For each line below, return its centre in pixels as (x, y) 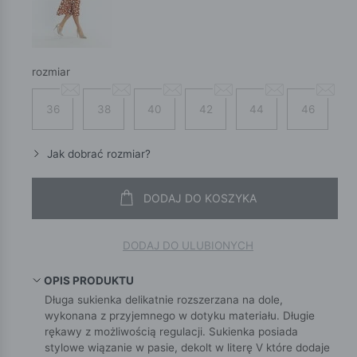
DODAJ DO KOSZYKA (200, 198)
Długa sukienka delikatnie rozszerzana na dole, (164, 299)
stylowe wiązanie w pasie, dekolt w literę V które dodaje (187, 347)
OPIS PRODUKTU (89, 280)
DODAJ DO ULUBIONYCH (188, 246)
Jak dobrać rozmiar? (98, 153)
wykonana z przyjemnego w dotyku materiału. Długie (180, 315)
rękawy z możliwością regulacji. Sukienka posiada (171, 331)
